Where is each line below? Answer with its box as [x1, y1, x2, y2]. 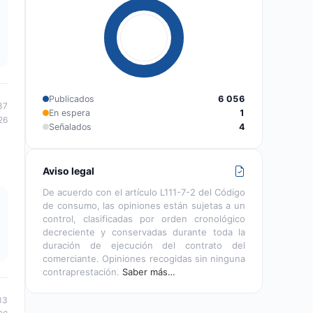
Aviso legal [43, 164, 94, 177]
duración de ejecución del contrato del [43, 239, 245, 251]
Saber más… [122, 265, 175, 277]
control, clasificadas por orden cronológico [43, 212, 245, 224]
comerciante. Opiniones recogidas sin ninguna [43, 252, 245, 264]
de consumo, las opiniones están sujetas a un [43, 199, 245, 211]
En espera [49, 107, 90, 118]
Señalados [49, 121, 92, 132]
